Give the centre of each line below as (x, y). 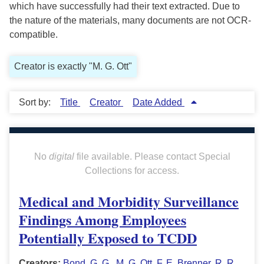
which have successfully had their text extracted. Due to (125, 6)
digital (61, 157)
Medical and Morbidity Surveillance (129, 202)
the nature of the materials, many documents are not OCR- (130, 21)
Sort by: (36, 103)
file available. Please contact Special (152, 157)
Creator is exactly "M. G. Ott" (73, 67)
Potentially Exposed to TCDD (108, 238)
